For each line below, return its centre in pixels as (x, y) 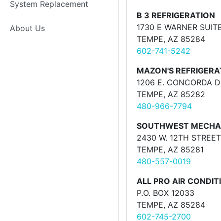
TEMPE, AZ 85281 (170, 149)
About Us (27, 28)
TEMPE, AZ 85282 (171, 94)
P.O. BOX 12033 (166, 193)
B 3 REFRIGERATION (176, 15)
